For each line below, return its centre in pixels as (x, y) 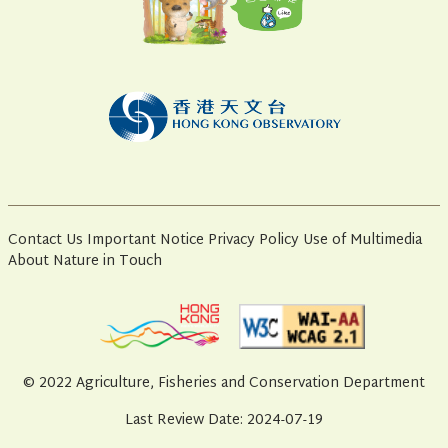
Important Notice (145, 240)
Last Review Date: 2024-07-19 (224, 420)
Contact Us (45, 240)
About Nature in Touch (85, 261)
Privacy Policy (253, 240)
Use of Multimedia (362, 240)
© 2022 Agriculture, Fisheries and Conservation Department (224, 383)
